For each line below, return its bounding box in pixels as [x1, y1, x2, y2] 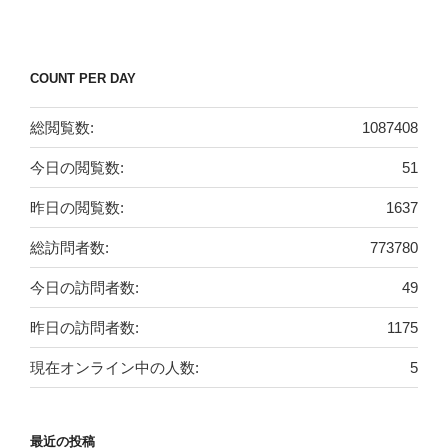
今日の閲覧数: [30, 158, 124, 176]
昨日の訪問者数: [30, 318, 139, 336]
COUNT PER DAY [30, 70, 136, 86]
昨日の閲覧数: [30, 198, 124, 216]
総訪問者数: [30, 238, 109, 256]
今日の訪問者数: [30, 278, 139, 296]
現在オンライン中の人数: [30, 358, 199, 376]
